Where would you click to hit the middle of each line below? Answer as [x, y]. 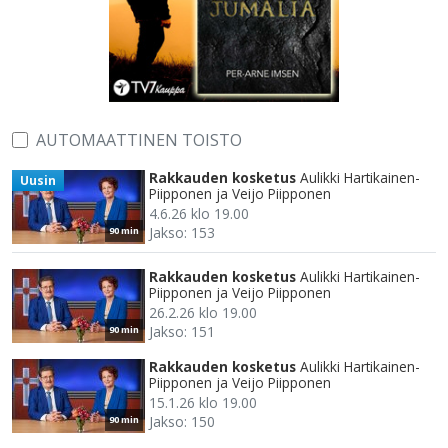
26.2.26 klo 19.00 [203, 313]
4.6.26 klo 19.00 [199, 214]
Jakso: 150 [182, 422]
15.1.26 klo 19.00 [203, 403]
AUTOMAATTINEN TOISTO [139, 140]
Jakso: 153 [182, 233]
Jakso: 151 [182, 332]
